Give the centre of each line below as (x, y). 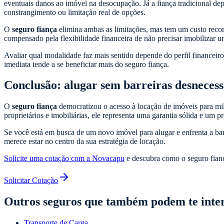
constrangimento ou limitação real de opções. (75, 12)
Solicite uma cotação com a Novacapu (64, 158)
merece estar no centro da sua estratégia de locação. (85, 141)
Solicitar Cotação (31, 180)
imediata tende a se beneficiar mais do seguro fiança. (86, 64)
